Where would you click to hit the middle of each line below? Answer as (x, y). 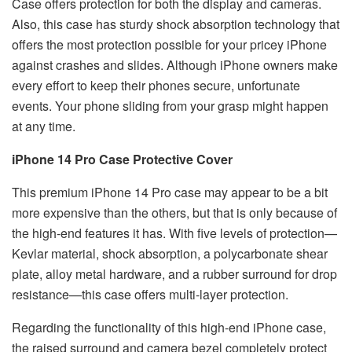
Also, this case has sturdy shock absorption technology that (176, 24)
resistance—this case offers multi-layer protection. (150, 294)
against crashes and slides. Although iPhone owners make (175, 64)
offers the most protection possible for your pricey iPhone (169, 44)
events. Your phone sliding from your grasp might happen (170, 105)
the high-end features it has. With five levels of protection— (174, 233)
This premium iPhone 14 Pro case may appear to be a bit (170, 192)
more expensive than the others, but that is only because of (174, 212)
